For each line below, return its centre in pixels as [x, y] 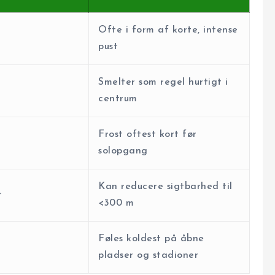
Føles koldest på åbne [151, 239]
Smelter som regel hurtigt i [163, 83]
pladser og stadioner [148, 256]
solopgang [123, 151]
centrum [118, 99]
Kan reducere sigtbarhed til [165, 187]
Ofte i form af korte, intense [168, 30]
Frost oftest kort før [148, 135]
